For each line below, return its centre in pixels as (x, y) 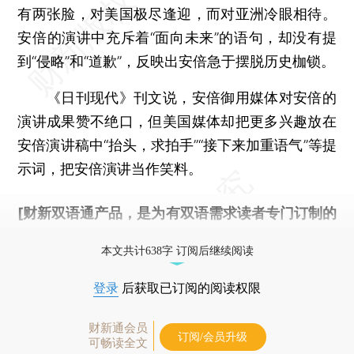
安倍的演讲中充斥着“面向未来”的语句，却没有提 (177, 37)
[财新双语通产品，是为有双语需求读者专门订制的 (177, 213)
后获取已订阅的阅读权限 (190, 288)
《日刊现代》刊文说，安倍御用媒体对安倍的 (177, 97)
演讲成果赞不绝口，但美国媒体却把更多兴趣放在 (177, 121)
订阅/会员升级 (213, 337)
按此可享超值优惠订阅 (163, 236)
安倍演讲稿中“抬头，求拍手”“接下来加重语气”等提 (177, 145)
